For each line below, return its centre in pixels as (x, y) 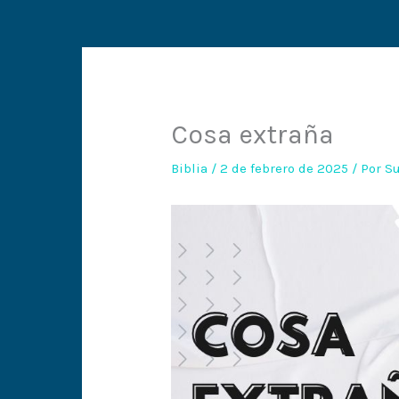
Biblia (190, 169)
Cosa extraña (253, 135)
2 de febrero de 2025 (286, 169)
